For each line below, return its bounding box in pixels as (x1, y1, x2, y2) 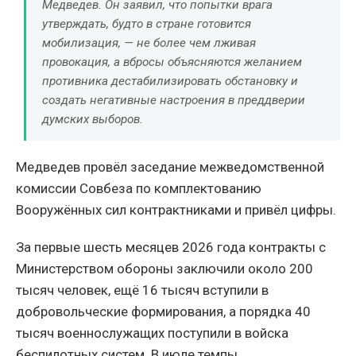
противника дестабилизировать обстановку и (42, 74, 298, 89)
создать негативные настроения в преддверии (42, 93, 305, 108)
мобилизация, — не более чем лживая (42, 36, 256, 51)
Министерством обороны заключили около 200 (16, 261, 313, 277)
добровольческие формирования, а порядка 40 (16, 304, 311, 320)
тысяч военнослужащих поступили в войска (16, 325, 288, 342)
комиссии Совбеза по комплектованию (16, 180, 261, 197)
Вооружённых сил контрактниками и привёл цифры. (16, 202, 336, 219)
